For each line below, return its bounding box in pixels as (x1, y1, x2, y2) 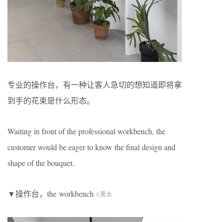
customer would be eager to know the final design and (7, 141, 175, 152)
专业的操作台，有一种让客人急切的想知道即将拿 (7, 79, 182, 90)
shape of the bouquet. (7, 157, 74, 168)
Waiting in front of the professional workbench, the (7, 125, 166, 136)
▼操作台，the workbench (7, 188, 96, 199)
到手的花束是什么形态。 (7, 95, 95, 106)
